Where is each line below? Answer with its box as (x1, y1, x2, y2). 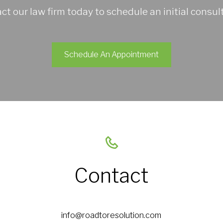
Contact (74, 163, 149, 188)
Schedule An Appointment (64, 50, 159, 60)
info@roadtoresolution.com (61, 211, 162, 221)
